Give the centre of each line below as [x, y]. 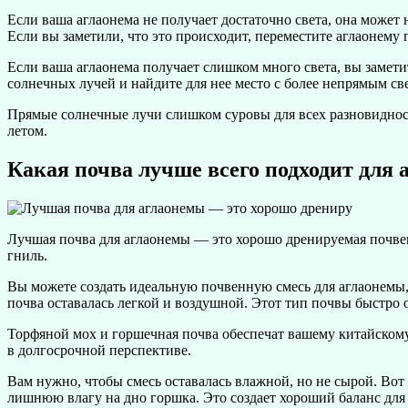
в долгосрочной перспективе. [99, 351]
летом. [27, 131]
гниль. [27, 256]
